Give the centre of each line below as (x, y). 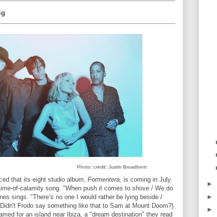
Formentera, (105, 180)
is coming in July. (147, 180)
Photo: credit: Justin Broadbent (112, 167)
